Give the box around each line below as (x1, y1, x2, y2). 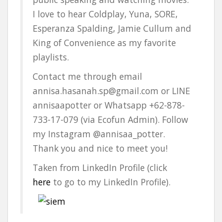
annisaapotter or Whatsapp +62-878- (33, 99, 185, 111)
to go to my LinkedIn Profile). (51, 176, 170, 188)
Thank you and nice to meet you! (33, 142, 167, 155)
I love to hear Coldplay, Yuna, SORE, (33, 8, 178, 20)
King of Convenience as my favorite (33, 37, 176, 49)
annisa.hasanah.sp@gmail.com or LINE (33, 85, 190, 97)
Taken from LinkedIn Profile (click (33, 162, 167, 174)
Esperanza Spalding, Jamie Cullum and (33, 22, 191, 35)
